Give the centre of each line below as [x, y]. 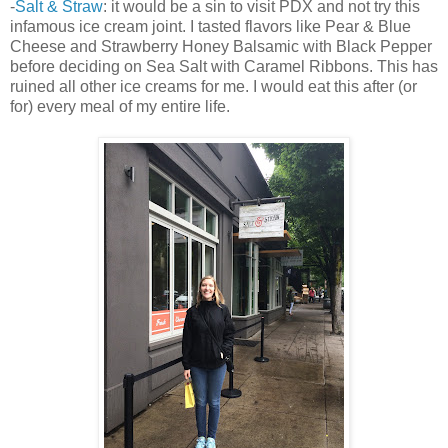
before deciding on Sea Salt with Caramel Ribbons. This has [224, 66]
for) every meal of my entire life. [120, 106]
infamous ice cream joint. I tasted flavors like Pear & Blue [210, 26]
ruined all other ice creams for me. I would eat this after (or [213, 86]
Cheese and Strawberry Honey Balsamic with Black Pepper [221, 46]
